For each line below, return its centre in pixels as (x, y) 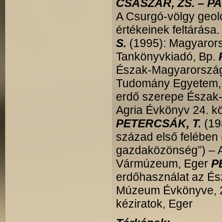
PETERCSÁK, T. (159, 123)
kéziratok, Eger (156, 204)
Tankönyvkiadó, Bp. (167, 56)
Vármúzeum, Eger (164, 164)
